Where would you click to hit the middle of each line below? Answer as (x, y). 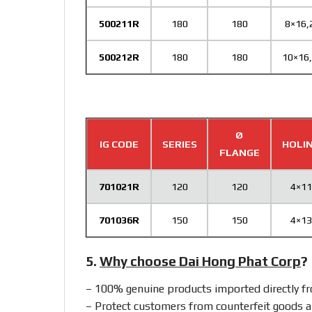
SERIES (179, 144)
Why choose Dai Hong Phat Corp (200, 261)
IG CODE (119, 144)
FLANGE (239, 152)
